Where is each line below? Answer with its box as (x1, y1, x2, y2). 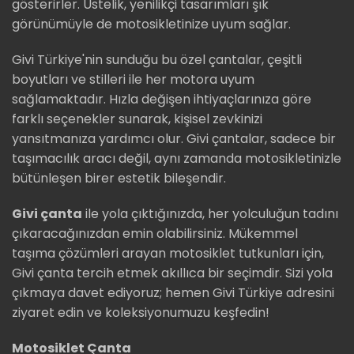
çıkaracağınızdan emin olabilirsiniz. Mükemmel (12, 224, 298, 243)
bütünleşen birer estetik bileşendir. (12, 169, 226, 188)
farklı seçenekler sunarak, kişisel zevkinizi (12, 110, 262, 129)
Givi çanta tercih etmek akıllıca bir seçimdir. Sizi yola (12, 264, 333, 283)
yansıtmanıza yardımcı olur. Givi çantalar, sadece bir (12, 130, 336, 149)
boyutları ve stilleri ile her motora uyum (12, 70, 254, 89)
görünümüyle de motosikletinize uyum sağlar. (12, 15, 291, 34)
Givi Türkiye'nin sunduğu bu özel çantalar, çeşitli (12, 51, 302, 70)
